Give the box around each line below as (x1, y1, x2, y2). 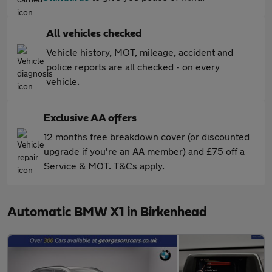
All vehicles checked (46, 29, 142, 39)
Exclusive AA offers (44, 113, 137, 124)
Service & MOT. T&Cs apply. (44, 160, 165, 171)
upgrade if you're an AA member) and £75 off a (44, 145, 245, 157)
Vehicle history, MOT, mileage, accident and (46, 46, 233, 58)
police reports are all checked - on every (46, 61, 220, 72)
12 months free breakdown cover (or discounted (44, 131, 250, 142)
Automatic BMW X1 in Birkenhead (7, 205, 207, 219)
